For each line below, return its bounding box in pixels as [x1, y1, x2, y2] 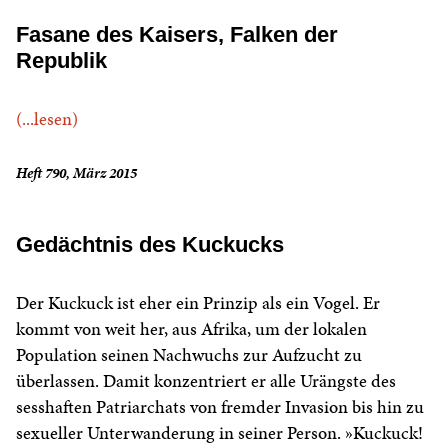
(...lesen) [16, 106, 78, 132]
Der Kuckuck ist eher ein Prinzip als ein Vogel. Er [16, 290, 380, 316]
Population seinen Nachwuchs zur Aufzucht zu [16, 342, 362, 368]
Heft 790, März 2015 [16, 163, 137, 184]
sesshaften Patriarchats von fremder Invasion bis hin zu [16, 394, 424, 420]
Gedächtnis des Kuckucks [16, 232, 284, 258]
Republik [16, 48, 107, 74]
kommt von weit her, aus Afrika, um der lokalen [16, 316, 367, 342]
